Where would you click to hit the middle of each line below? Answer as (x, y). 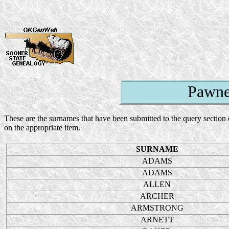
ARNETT (157, 220)
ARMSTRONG (157, 208)
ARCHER (157, 196)
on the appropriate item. (42, 128)
